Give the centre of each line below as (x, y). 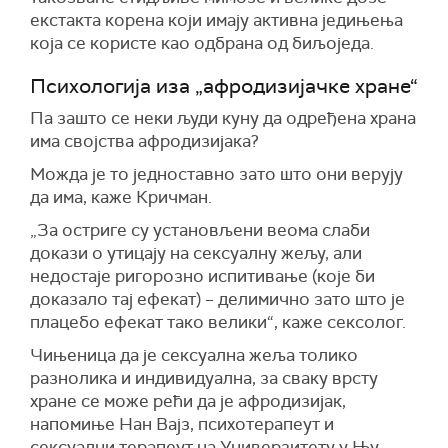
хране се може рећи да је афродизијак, (188, 400)
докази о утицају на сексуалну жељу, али (196, 252)
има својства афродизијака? (144, 140)
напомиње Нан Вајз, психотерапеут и (182, 423)
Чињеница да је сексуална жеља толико (194, 354)
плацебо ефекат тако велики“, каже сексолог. (218, 321)
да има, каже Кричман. (121, 196)
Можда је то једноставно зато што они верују (216, 173)
